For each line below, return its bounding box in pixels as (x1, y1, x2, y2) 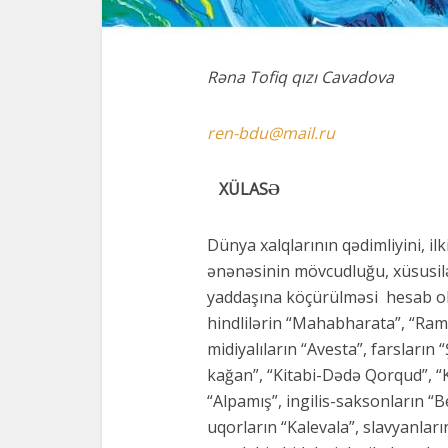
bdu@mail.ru (238, 122, 335, 144)
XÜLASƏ (207, 178, 280, 200)
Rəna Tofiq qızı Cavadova (207, 66, 394, 88)
